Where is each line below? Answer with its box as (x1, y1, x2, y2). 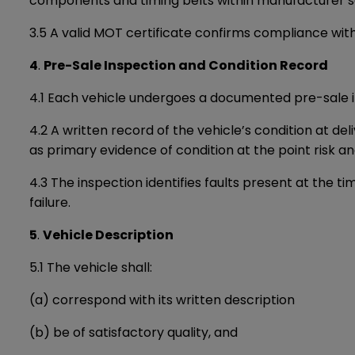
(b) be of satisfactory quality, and (29, 323, 238, 342)
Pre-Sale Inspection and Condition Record (44, 56, 328, 74)
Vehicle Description (43, 226, 174, 244)
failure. (29, 193, 71, 212)
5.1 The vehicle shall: (29, 258, 152, 277)
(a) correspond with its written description (29, 291, 295, 309)
